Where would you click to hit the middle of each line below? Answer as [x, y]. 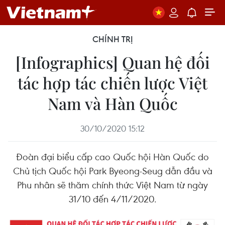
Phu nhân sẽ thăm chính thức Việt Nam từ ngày [113, 185]
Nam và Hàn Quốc [113, 103]
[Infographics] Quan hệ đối [113, 62]
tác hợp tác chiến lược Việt [113, 83]
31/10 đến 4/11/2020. [113, 199]
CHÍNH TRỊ [113, 39]
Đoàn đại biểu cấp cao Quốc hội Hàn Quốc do [113, 156]
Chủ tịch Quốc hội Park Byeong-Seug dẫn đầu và [113, 171]
